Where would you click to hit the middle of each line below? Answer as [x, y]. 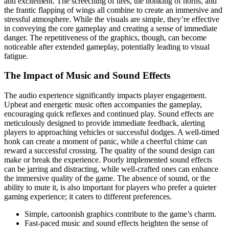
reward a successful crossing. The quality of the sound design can [109, 151]
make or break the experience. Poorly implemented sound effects [108, 160]
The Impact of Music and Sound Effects [87, 76]
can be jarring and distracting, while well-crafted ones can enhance [111, 169]
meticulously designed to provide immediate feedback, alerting [105, 123]
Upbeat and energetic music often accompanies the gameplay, [103, 105]
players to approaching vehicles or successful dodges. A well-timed [112, 132]
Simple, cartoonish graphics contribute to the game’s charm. [120, 214]
